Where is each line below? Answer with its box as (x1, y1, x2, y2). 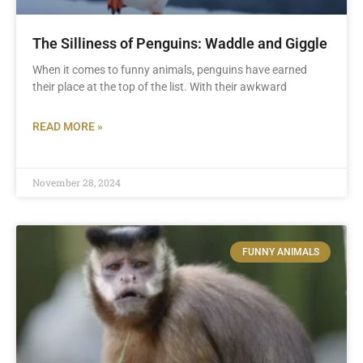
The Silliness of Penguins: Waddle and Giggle (32, 35, 327, 52)
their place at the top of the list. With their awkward (32, 80, 287, 93)
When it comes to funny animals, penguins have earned (32, 63, 307, 76)
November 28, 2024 (32, 176, 121, 189)
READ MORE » (32, 120, 103, 133)
